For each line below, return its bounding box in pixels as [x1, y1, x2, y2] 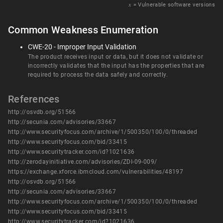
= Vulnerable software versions [133, 1, 215, 8]
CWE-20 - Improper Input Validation [28, 43, 136, 51]
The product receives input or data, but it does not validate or [28, 53, 204, 60]
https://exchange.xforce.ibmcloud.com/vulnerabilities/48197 [8, 168, 184, 175]
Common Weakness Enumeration [8, 24, 158, 36]
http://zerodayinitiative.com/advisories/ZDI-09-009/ [8, 158, 157, 165]
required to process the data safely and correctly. [28, 71, 168, 78]
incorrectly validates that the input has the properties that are [28, 62, 205, 69]
